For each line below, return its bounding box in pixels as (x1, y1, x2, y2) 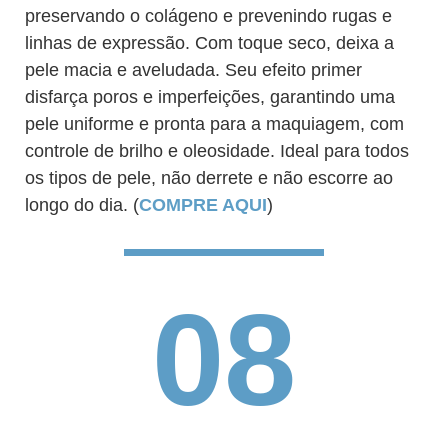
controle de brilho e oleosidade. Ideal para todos (25, 141, 409, 161)
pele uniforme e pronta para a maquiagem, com (25, 114, 404, 134)
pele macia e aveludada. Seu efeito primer (25, 60, 362, 80)
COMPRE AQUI (139, 195, 267, 215)
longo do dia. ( (25, 195, 139, 215)
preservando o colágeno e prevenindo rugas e (25, 6, 392, 26)
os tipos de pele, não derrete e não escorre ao (25, 168, 393, 188)
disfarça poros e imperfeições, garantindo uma (25, 87, 395, 107)
